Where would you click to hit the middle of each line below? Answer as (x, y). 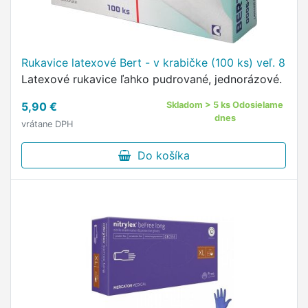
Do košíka (160, 155)
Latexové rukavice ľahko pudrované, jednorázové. (152, 79)
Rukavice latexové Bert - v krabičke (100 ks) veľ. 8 (153, 63)
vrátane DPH (47, 124)
